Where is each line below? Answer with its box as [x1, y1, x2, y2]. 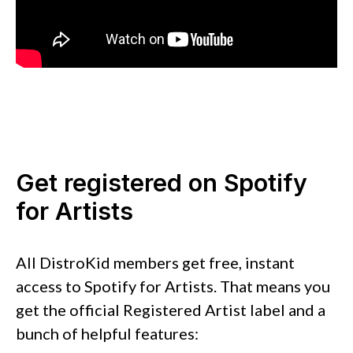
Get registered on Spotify [16, 169, 307, 198]
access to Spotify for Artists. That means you [16, 277, 330, 296]
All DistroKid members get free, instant [16, 253, 295, 273]
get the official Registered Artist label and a [16, 300, 325, 320]
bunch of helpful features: [16, 324, 199, 344]
